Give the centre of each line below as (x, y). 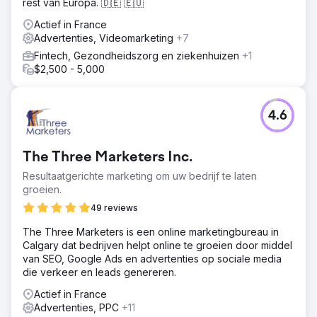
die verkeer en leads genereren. (99, 272)
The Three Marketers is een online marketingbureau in (151, 231)
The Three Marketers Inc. (108, 157)
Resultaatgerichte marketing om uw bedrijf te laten (140, 175)
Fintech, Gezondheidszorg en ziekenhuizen (138, 55)
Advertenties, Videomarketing (105, 38)
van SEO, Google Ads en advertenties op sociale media (152, 258)
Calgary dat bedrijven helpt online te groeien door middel (157, 245)
